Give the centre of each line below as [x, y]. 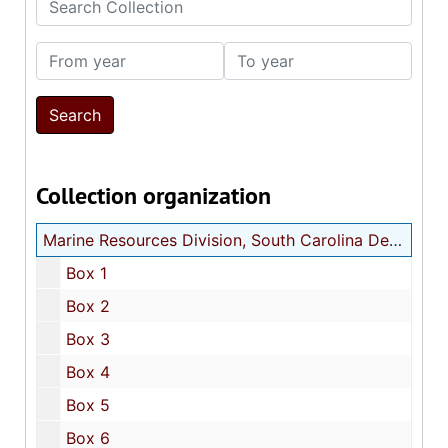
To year [251, 53]
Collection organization [153, 195]
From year [73, 53]
